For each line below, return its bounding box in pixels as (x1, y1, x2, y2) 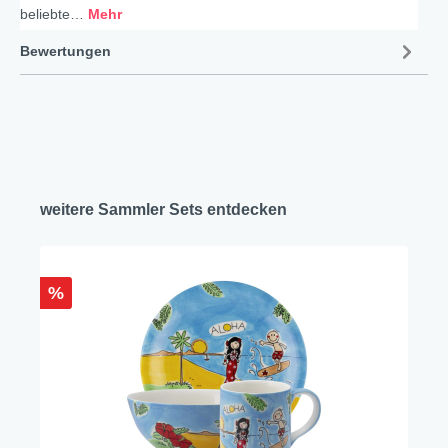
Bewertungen (20, 42, 111, 59)
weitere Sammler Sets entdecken (40, 201, 287, 218)
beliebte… (20, 6, 88, 22)
